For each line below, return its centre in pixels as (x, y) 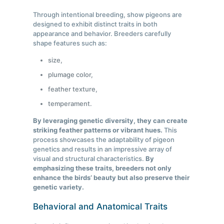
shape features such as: (70, 43)
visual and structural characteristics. (89, 159)
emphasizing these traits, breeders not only (102, 168)
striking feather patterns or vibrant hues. (98, 130)
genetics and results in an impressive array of (103, 149)
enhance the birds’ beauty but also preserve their (111, 178)
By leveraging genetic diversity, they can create (110, 121)
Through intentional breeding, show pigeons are (108, 15)
